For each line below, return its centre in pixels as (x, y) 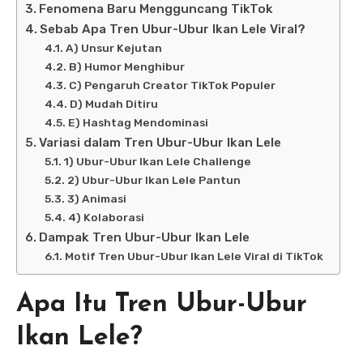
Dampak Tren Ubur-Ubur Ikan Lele (145, 238)
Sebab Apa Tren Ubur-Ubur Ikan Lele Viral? (173, 30)
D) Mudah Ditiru (113, 104)
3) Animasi (96, 199)
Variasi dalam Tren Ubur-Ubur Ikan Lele (160, 143)
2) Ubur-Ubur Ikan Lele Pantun (154, 180)
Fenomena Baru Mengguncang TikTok (156, 9)
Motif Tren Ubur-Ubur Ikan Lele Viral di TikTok (194, 256)
